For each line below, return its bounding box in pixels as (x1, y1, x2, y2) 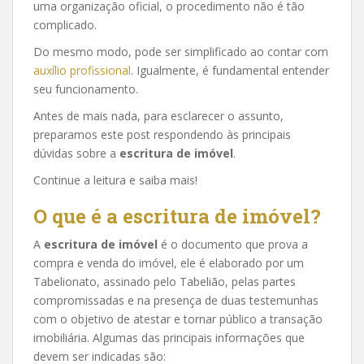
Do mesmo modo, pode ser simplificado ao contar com (33, 44, 328, 59)
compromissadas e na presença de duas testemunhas (33, 292, 318, 308)
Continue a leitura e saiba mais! (33, 172, 197, 188)
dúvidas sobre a (33, 145, 119, 161)
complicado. (33, 17, 97, 32)
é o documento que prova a (158, 236, 308, 252)
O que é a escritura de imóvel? (33, 203, 321, 229)
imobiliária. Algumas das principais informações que (33, 330, 305, 345)
